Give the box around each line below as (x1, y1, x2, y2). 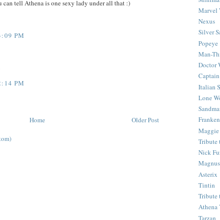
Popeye (198, 38, 218, 48)
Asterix (198, 169, 218, 179)
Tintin (198, 180, 215, 190)
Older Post (132, 115, 159, 124)
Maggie (198, 126, 219, 135)
